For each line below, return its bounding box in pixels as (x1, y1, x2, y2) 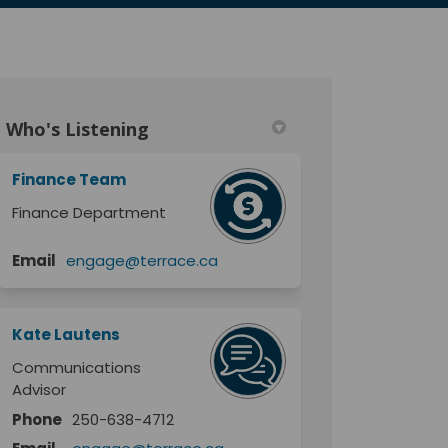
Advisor (12, 378, 67, 400)
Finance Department (12, 201, 167, 223)
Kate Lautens (12, 323, 121, 345)
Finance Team (12, 168, 127, 190)
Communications (12, 356, 142, 378)
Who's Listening (6, 116, 150, 141)
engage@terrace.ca (66, 249, 219, 271)
